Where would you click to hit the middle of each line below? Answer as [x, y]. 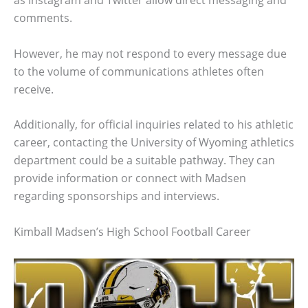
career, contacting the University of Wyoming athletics [154, 143]
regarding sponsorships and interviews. [117, 196]
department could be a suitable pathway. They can [144, 161]
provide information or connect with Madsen [130, 178]
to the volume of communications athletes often [139, 71]
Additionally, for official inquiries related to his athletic [154, 125]
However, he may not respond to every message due [150, 53]
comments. [43, 18]
